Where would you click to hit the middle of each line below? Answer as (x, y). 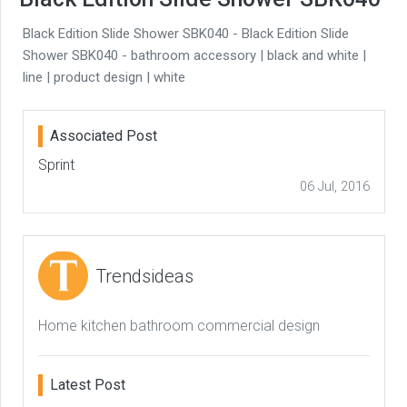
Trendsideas (144, 276)
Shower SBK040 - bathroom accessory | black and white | (194, 56)
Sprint (56, 165)
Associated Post (104, 136)
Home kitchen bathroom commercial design (179, 326)
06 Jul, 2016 (335, 187)
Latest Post (88, 385)
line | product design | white (104, 78)
